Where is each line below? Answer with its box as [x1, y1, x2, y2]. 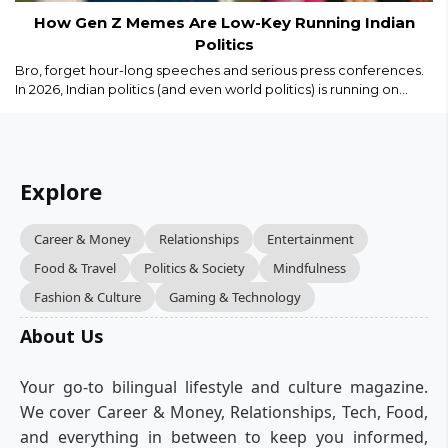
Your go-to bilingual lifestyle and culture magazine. [20, 376, 428, 399]
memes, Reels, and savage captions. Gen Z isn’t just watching [15, 100, 408, 117]
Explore [20, 176, 102, 207]
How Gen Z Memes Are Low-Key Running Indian [33, 13, 415, 33]
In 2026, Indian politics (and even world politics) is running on [15, 81, 399, 98]
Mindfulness [273, 259, 346, 278]
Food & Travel [34, 259, 116, 278]
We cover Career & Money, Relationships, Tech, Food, [20, 401, 428, 424]
